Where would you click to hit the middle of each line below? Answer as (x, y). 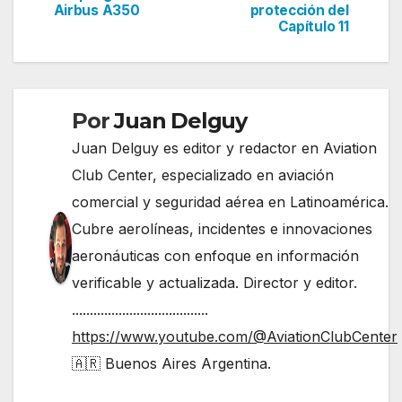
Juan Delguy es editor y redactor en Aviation (224, 148)
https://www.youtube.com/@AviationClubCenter (235, 336)
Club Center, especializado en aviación (203, 175)
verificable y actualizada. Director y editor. (214, 282)
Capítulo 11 (313, 26)
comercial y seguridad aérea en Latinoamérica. (230, 201)
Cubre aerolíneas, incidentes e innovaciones (222, 228)
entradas (99, 45)
